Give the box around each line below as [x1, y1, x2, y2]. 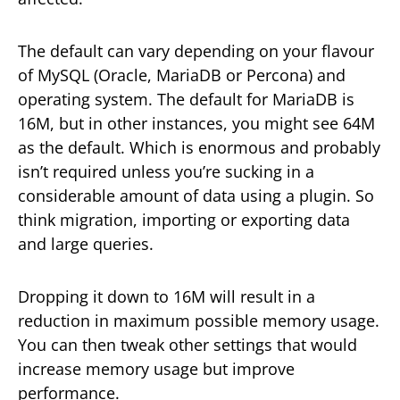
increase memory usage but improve [18, 358, 295, 380]
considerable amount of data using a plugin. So [18, 185, 374, 207]
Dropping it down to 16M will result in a [18, 286, 315, 308]
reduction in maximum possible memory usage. [18, 310, 379, 332]
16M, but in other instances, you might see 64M [18, 112, 375, 135]
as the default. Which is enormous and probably [18, 137, 380, 159]
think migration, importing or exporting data [18, 209, 350, 231]
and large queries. [18, 233, 154, 255]
